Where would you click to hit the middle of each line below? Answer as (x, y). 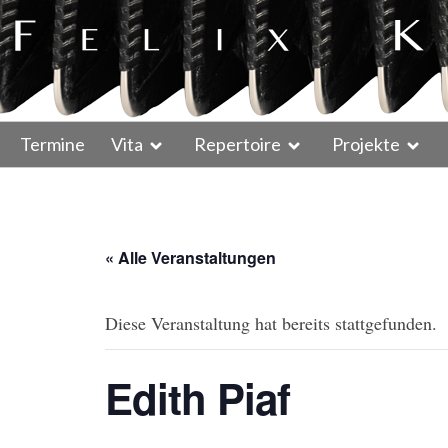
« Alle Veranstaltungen (190, 257)
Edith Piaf (197, 398)
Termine (52, 144)
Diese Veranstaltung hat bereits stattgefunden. (271, 323)
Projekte (366, 144)
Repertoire (237, 144)
